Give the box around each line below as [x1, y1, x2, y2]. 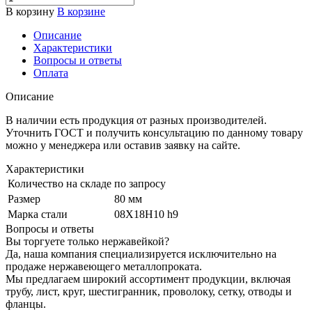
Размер [8, 192, 40, 205]
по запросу [114, 177, 166, 189]
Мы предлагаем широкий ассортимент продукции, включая [6, 272, 290, 285]
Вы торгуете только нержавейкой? [6, 235, 169, 247]
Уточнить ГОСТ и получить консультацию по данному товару [6, 126, 303, 139]
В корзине [57, 5, 105, 17]
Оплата [33, 66, 68, 79]
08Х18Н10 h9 [114, 208, 178, 220]
